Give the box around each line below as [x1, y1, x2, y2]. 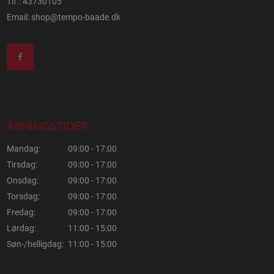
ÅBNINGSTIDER [6, 119, 88, 133]
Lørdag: [6, 223, 36, 233]
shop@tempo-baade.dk [31, 12, 120, 22]
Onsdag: [6, 175, 39, 185]
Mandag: [6, 143, 40, 154]
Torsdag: [6, 191, 40, 201]
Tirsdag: [6, 159, 37, 169]
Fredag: [6, 207, 35, 217]
